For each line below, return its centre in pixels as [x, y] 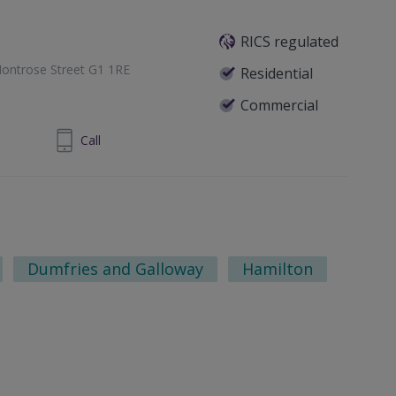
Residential [277, 73]
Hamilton [278, 268]
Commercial [280, 105]
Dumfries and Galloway [116, 268]
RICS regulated [290, 41]
